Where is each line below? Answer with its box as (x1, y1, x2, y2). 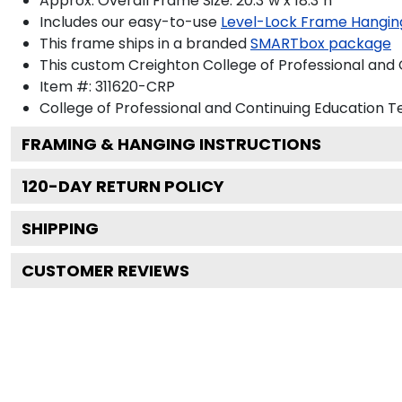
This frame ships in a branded (39, 32, 247, 54)
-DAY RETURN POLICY (48, 174, 224, 197)
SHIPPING (22, 216, 99, 240)
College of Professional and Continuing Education (39, 97, 384, 118)
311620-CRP (95, 75, 175, 97)
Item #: (39, 75, 95, 97)
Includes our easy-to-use (39, 11, 217, 32)
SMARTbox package (250, 32, 391, 54)
